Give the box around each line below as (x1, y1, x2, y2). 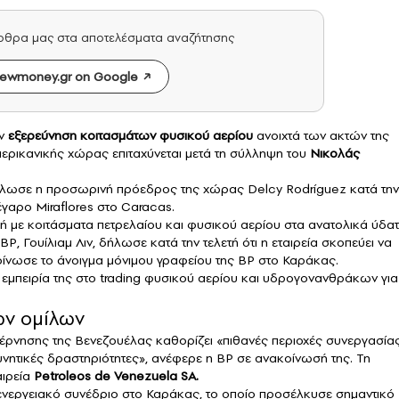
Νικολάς (310, 144, 360, 163)
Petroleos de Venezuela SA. (34, 367, 199, 386)
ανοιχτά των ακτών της (253, 126, 389, 145)
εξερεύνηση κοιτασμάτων (8, 126, 159, 145)
